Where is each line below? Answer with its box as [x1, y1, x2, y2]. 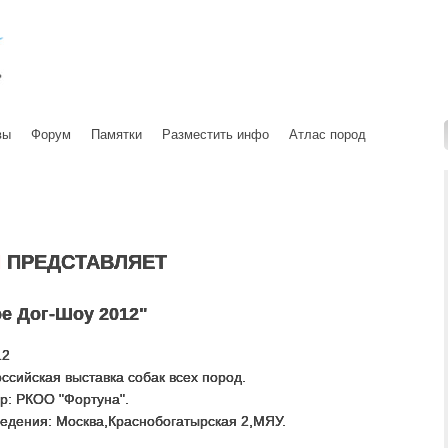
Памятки [91, 127, 142, 142]
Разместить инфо [162, 127, 269, 142]
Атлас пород [289, 127, 366, 142]
